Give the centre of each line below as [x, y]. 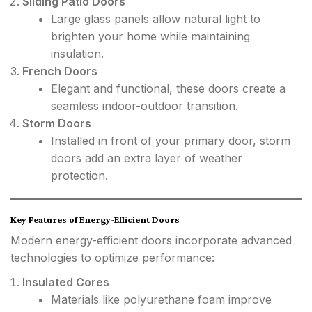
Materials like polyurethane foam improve [161, 299]
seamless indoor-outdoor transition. [145, 106]
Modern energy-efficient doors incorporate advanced [151, 240]
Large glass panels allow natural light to [156, 19]
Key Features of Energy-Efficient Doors [95, 219]
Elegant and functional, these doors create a [168, 88]
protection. [79, 175]
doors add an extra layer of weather [147, 158]
